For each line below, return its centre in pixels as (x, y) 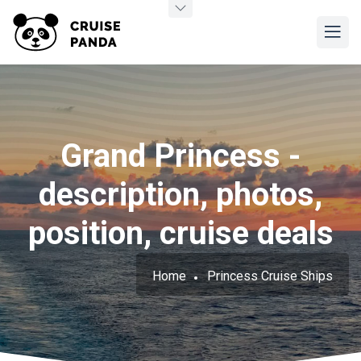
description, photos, (180, 195)
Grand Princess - (180, 156)
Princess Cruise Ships (270, 276)
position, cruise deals (180, 233)
